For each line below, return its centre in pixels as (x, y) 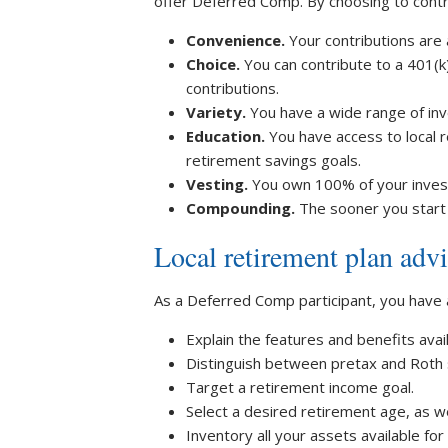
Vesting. (219, 184)
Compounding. (242, 208)
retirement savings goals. (273, 160)
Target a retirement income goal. (300, 387)
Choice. (215, 64)
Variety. (218, 112)
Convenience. (237, 40)
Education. (227, 136)
